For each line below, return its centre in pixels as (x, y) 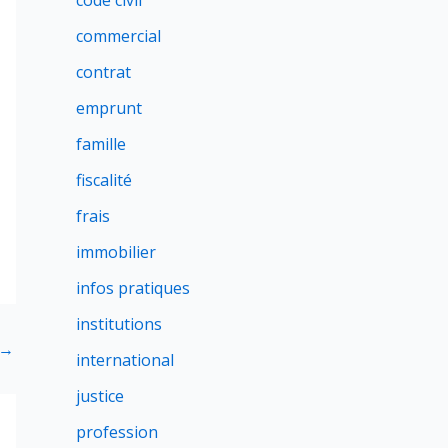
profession (117, 432)
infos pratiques (133, 288)
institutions (119, 324)
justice (100, 396)
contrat (103, 72)
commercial (118, 36)
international (125, 360)
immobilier (116, 252)
